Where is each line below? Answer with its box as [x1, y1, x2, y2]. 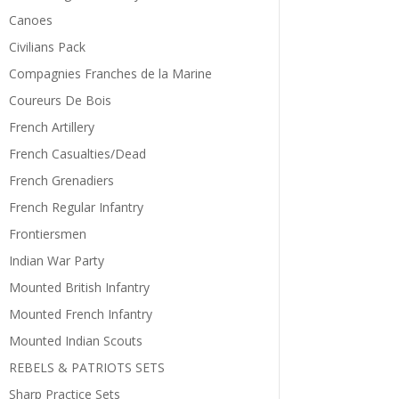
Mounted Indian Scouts [8, 332, 142, 350]
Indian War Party [8, 252, 104, 270]
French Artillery [8, 118, 94, 136]
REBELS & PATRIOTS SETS [8, 359, 165, 377]
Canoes [8, 12, 53, 29]
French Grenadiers [8, 172, 114, 190]
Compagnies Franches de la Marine [8, 65, 212, 83]
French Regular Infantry [8, 199, 143, 216]
